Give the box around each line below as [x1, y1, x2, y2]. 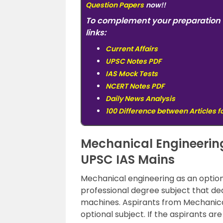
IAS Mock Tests [106, 69, 158, 79]
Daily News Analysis [106, 94, 175, 104]
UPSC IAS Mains [81, 151, 175, 168]
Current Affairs [106, 44, 158, 54]
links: [86, 27, 106, 38]
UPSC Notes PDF [106, 56, 161, 66]
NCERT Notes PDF [106, 81, 164, 91]
